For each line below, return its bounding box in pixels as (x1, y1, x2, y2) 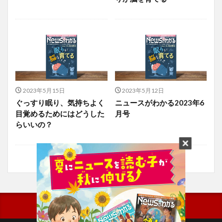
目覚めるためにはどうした (15, 109, 105, 118)
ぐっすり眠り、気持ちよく (15, 98, 105, 108)
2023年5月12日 (122, 87, 164, 94)
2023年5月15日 (22, 87, 65, 94)
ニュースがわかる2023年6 (114, 98, 204, 108)
